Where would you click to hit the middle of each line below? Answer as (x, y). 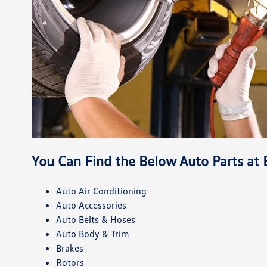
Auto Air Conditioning (101, 190)
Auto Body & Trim (92, 233)
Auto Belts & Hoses (95, 219)
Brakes (69, 248)
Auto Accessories (91, 205)
